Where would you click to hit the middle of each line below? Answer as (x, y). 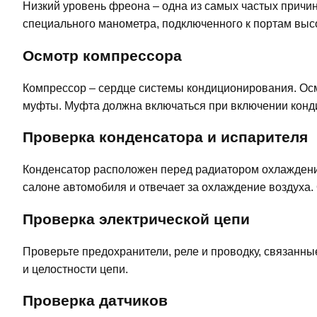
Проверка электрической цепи (136, 219)
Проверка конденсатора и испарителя (165, 137)
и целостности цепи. (75, 269)
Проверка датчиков (95, 301)
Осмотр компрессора (102, 55)
